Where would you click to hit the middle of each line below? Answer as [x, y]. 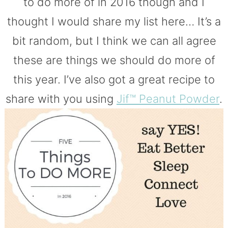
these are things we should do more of [114, 60]
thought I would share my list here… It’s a [114, 21]
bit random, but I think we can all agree [114, 40]
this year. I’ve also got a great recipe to [114, 79]
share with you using [61, 98]
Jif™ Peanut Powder [168, 98]
